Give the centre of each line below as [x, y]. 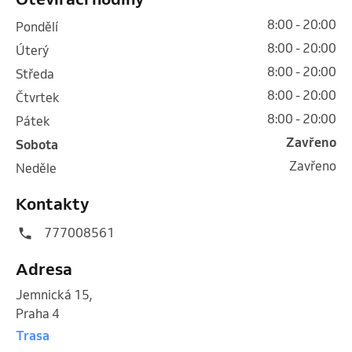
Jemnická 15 [53, 294]
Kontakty [52, 203]
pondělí [41, 26]
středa [38, 73]
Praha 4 [38, 313]
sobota [41, 144]
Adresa [44, 268]
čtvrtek [42, 97]
